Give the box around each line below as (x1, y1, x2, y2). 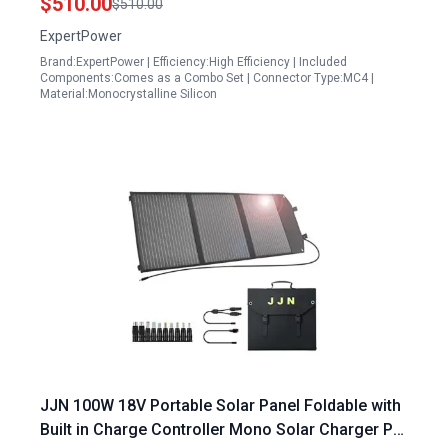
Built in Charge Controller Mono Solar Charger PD (40, 420, 404, 439)
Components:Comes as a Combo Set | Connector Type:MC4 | (40, 71, 374, 85)
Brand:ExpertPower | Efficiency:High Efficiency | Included (40, 55, 347, 69)
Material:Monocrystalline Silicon (40, 87, 217, 101)
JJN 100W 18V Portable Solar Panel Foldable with (40, 396, 401, 415)
